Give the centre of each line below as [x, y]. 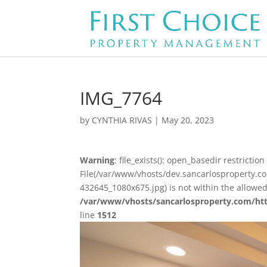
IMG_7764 [121, 98]
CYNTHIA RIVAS [122, 120]
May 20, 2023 [188, 120]
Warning [97, 160]
